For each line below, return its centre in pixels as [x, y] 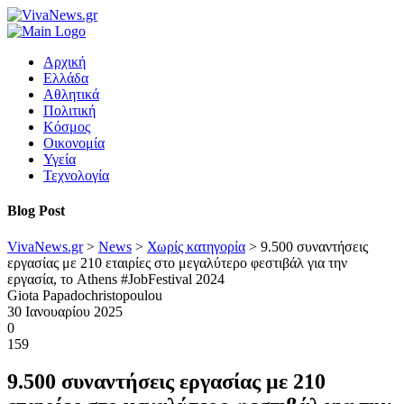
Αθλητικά [71, 94]
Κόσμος [67, 127]
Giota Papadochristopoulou [85, 295]
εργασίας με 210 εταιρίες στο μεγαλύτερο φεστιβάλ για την [177, 262]
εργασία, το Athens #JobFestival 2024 [116, 279]
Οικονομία [74, 143]
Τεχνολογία [76, 175]
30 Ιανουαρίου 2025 [65, 311]
